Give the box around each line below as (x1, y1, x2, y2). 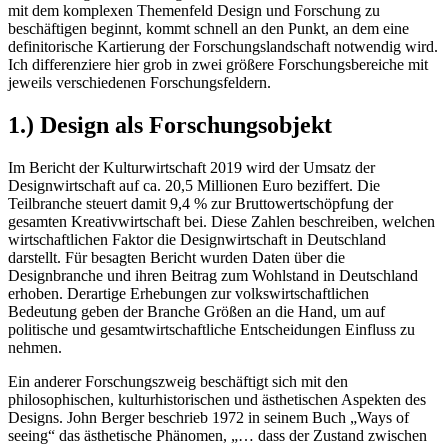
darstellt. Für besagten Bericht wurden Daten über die (8, 249, 345, 267)
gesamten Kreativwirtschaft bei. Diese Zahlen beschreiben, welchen (8, 213, 435, 231)
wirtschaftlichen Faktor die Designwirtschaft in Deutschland (8, 231, 386, 249)
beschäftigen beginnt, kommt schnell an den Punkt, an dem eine (8, 20, 409, 38)
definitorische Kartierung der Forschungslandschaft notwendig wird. (8, 38, 438, 56)
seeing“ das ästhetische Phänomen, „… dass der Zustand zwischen (8, 427, 427, 445)
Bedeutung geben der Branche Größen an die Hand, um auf (8, 303, 385, 321)
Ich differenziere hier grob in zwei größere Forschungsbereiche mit (8, 56, 428, 74)
